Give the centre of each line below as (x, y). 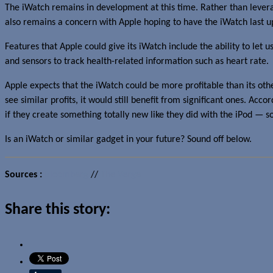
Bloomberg (66, 175)
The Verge (121, 175)
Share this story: (58, 210)
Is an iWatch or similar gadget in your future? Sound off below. (128, 139)
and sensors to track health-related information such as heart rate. (137, 61)
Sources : (23, 175)
